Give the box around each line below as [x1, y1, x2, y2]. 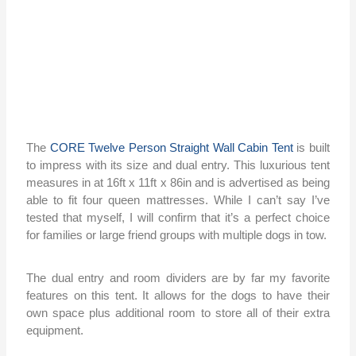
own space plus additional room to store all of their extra [26, 306, 330, 320]
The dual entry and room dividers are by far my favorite [26, 271, 330, 285]
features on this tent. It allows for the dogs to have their [26, 288, 330, 303]
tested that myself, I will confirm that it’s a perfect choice [26, 211, 330, 225]
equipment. [26, 323, 84, 338]
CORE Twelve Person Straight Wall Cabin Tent [49, 141, 293, 155]
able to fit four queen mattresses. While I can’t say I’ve [26, 193, 330, 207]
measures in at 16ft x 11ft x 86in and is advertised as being [26, 176, 330, 190]
